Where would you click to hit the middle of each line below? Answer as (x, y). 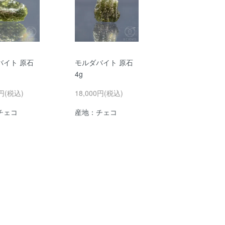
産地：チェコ (96, 112)
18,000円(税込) (99, 93)
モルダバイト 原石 (104, 62)
